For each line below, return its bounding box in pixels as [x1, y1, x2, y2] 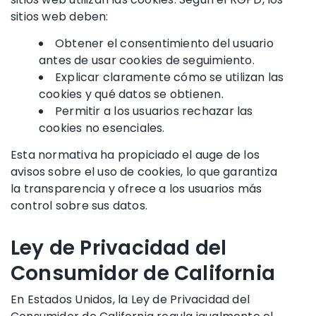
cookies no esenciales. [39, 119, 165, 136]
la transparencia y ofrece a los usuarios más [11, 180, 262, 197]
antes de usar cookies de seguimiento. [39, 51, 255, 68]
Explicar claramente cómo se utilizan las [55, 68, 284, 85]
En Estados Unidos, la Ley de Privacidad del [11, 291, 250, 308]
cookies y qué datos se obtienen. [39, 85, 224, 102]
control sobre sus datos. [11, 197, 148, 214]
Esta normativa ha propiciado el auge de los [11, 146, 260, 163]
